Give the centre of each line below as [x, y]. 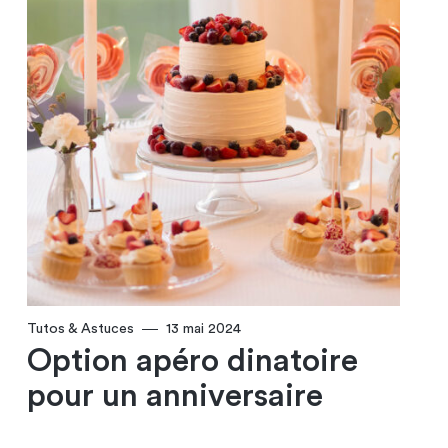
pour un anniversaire [174, 396]
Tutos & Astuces [80, 329]
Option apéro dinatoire [192, 361]
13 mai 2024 [203, 329]
